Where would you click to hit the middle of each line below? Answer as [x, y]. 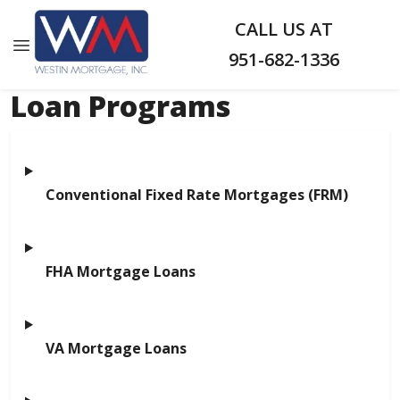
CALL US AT [284, 29]
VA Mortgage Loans [116, 348]
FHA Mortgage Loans [121, 271]
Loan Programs [121, 106]
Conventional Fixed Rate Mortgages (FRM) [197, 195]
